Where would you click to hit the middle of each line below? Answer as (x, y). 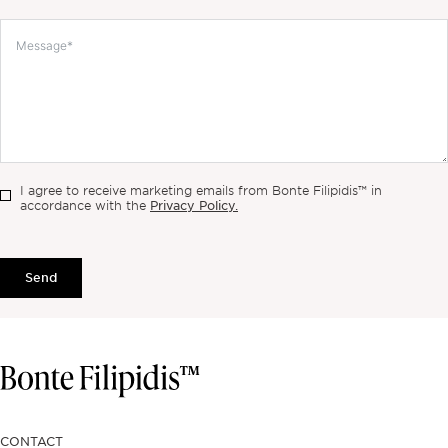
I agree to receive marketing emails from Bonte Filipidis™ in (201, 190)
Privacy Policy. (194, 204)
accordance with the (85, 205)
